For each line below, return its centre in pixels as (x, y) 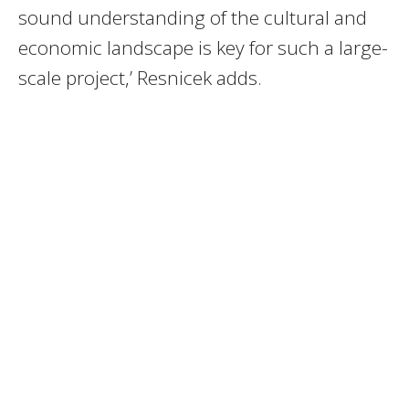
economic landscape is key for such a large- (203, 47)
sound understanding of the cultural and (193, 17)
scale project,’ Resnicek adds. (140, 77)
